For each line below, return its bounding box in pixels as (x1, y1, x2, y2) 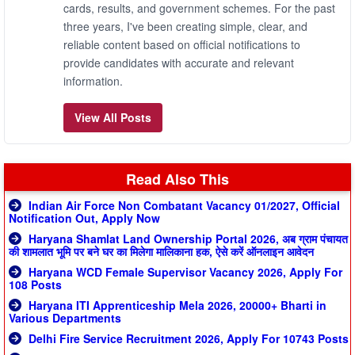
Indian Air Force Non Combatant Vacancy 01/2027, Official (25, 197, 340, 214)
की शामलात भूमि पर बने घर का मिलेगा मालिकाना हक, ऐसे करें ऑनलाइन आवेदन (9, 243, 314, 260)
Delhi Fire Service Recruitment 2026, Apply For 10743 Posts (25, 330, 349, 347)
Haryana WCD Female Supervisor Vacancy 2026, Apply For (25, 264, 342, 281)
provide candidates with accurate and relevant (63, 55, 294, 71)
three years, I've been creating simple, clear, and (63, 18, 307, 35)
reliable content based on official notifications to (63, 36, 300, 53)
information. (63, 73, 123, 90)
